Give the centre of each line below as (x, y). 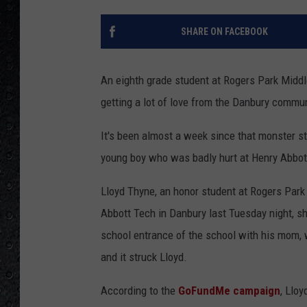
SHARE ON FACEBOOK (224, 32)
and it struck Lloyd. (144, 257)
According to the (139, 291)
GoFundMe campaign (229, 291)
